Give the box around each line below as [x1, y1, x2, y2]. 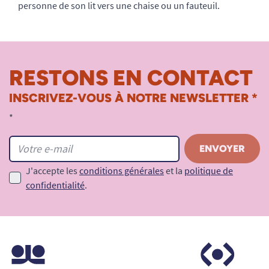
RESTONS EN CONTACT [9, 65, 253, 91]
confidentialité [26, 179, 85, 192]
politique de [184, 165, 233, 177]
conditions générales [79, 165, 164, 177]
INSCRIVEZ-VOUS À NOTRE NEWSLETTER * [9, 91, 258, 106]
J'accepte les [26, 165, 79, 177]
